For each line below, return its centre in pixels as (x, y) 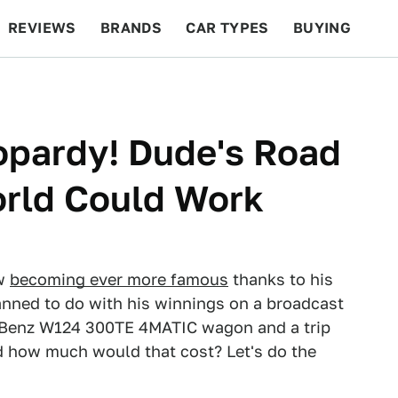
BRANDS (131, 28)
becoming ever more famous (119, 279)
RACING (177, 85)
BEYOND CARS (71, 85)
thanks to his (281, 279)
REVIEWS (42, 28)
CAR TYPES (227, 28)
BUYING (322, 28)
